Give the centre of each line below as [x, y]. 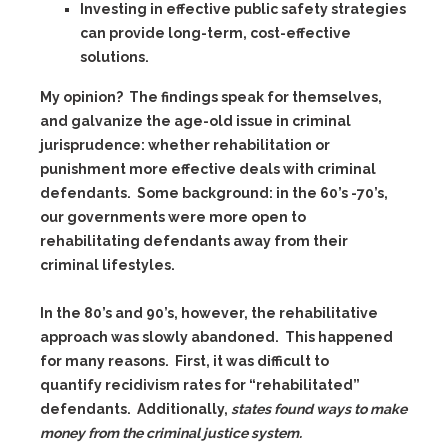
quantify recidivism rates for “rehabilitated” [200, 385]
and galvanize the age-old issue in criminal [195, 121]
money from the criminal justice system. [172, 433]
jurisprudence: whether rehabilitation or [185, 145]
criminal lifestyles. [107, 265]
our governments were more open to [173, 217]
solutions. [114, 57]
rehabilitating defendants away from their [194, 241]
